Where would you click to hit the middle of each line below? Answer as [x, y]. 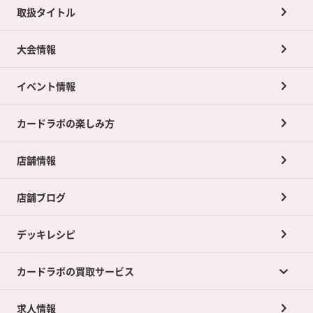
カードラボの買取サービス [75, 271]
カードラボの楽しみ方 [65, 123]
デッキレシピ [46, 234]
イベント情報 [46, 86]
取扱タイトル [46, 12]
